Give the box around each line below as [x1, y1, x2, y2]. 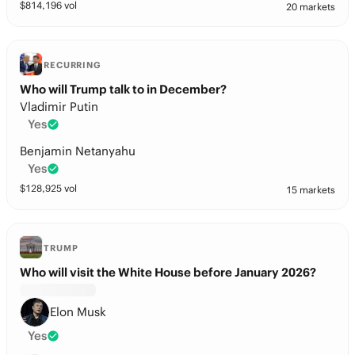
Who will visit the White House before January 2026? [20, 265, 316, 280]
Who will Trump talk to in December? [20, 82, 227, 97]
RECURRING [44, 59, 101, 71]
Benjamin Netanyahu [20, 143, 136, 158]
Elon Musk [50, 304, 106, 319]
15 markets [286, 184, 335, 196]
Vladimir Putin [20, 99, 98, 114]
